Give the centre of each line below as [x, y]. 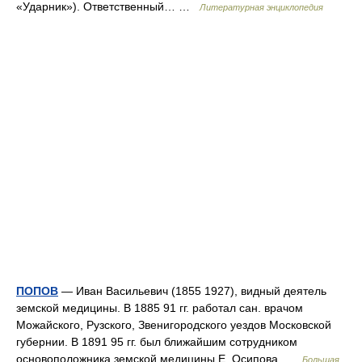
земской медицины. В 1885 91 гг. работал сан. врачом [160, 308]
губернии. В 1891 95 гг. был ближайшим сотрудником [157, 342]
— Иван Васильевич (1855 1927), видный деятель [192, 291]
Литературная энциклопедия [261, 7]
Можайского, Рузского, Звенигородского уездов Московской [174, 325]
